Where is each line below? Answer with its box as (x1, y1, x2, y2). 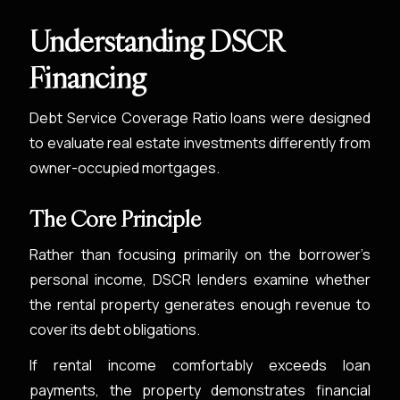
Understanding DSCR (29, 22, 284, 60)
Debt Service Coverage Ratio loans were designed (29, 108, 371, 128)
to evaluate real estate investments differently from (29, 133, 371, 153)
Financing (29, 59, 147, 96)
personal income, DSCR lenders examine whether (29, 270, 371, 289)
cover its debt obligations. (29, 320, 201, 339)
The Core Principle (29, 204, 202, 233)
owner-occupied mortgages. (29, 158, 221, 178)
